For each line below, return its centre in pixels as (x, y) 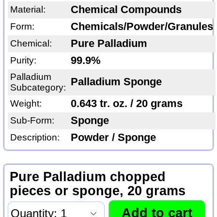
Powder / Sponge (113, 137)
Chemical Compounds (126, 9)
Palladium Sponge (116, 82)
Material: (28, 9)
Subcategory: (38, 87)
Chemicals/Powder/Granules (142, 26)
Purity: (23, 60)
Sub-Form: (32, 120)
